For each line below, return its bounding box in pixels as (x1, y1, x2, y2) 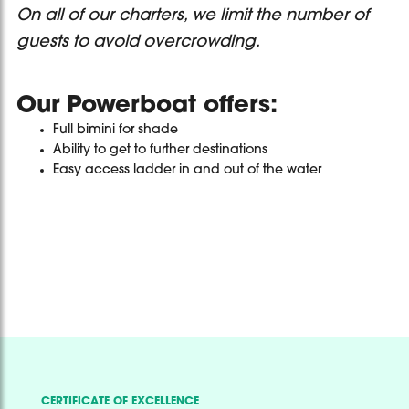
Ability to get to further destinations (53, 143, 267, 158)
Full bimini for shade (53, 123, 178, 138)
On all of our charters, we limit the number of (16, 7, 369, 26)
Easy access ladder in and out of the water (53, 163, 321, 178)
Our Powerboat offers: (16, 94, 278, 120)
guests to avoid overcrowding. (16, 34, 260, 52)
